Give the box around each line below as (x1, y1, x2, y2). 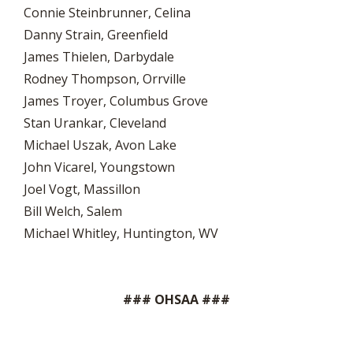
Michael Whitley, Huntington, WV (24, 225, 218, 242)
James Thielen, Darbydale (24, 48, 174, 65)
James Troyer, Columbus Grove (24, 92, 208, 110)
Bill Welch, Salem (24, 203, 122, 220)
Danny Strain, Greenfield (24, 26, 168, 43)
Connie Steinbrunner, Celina (24, 4, 191, 21)
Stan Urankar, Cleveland (24, 114, 166, 132)
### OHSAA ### (123, 291, 230, 308)
